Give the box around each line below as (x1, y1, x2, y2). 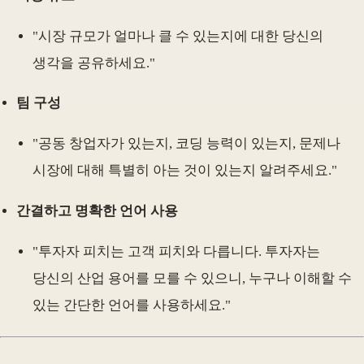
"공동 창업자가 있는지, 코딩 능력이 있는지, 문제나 (32, 136, 340, 152)
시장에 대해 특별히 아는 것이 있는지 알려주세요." (32, 162, 337, 179)
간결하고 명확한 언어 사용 (16, 203, 178, 219)
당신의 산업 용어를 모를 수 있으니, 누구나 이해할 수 (32, 271, 352, 287)
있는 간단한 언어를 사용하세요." (32, 297, 231, 314)
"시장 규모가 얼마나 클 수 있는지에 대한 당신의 (32, 28, 323, 44)
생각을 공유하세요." (32, 54, 155, 71)
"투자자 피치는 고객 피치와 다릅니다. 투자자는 (32, 244, 320, 260)
